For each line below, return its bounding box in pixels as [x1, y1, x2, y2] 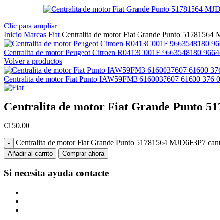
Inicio [4, 30, 24, 39]
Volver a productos [4, 57, 62, 65]
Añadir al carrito [8, 150, 53, 158]
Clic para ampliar [4, 22, 57, 30]
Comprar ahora [62, 150, 104, 158]
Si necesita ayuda [4, 167, 73, 178]
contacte [76, 167, 109, 178]
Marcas [24, 30, 48, 39]
